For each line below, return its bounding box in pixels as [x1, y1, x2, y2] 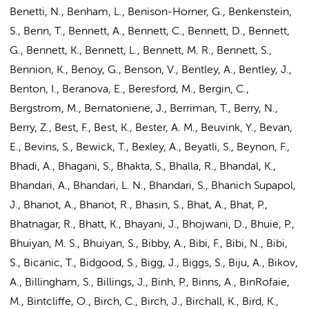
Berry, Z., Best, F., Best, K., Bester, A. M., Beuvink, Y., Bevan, [10, 123, 292, 134]
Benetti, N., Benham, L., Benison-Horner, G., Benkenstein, [10, 7, 292, 18]
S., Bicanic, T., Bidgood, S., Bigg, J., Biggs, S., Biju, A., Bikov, [10, 258, 298, 269]
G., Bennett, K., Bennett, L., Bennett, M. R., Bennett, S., [10, 46, 272, 57]
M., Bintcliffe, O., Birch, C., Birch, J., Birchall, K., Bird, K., [10, 297, 279, 308]
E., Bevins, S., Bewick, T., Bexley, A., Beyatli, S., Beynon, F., [10, 142, 290, 153]
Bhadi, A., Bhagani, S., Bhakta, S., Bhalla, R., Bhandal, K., [10, 161, 276, 172]
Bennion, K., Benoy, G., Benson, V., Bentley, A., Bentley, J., [10, 65, 292, 76]
